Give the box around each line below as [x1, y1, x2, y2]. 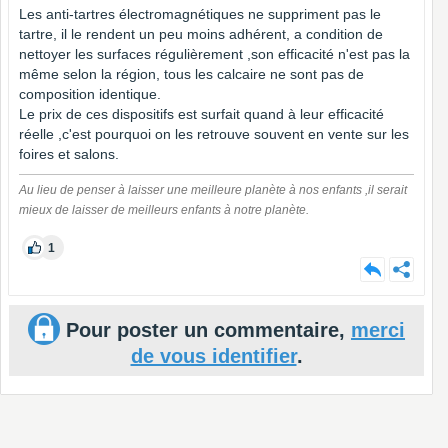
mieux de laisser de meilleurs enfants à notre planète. [19, 202, 309, 217]
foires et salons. [19, 145, 119, 162]
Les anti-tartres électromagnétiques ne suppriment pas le [19, 5, 381, 22]
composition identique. [19, 85, 161, 102]
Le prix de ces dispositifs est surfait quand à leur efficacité [19, 105, 384, 122]
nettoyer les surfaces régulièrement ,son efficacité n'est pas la [19, 45, 410, 62]
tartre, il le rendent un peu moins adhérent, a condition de [19, 25, 383, 42]
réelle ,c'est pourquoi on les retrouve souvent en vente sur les [19, 125, 409, 142]
